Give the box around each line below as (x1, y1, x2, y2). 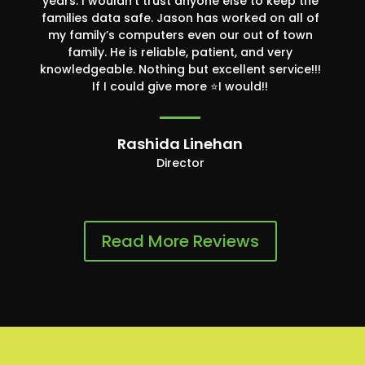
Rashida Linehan (117, 134, 243, 155)
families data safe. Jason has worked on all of (41, 10, 319, 27)
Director (156, 155, 204, 172)
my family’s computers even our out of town (47, 27, 313, 44)
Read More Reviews (101, 230, 259, 253)
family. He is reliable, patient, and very (68, 44, 292, 61)
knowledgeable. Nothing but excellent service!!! (39, 61, 321, 78)
